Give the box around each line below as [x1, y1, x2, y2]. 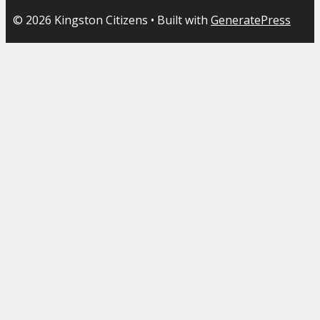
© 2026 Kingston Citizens [13, 11, 148, 28]
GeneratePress [211, 11, 291, 28]
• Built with [148, 11, 211, 28]
